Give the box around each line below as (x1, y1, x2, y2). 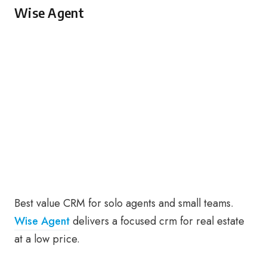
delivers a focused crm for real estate (70, 213, 244, 229)
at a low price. (14, 231, 80, 247)
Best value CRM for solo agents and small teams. (14, 195, 234, 212)
